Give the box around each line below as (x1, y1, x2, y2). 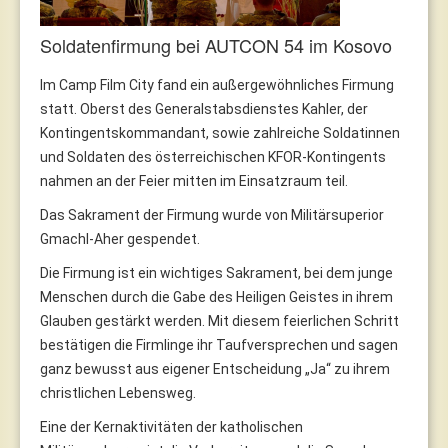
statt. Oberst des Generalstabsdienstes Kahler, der (40, 100, 368, 117)
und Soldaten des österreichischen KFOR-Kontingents (40, 148, 386, 165)
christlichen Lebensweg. (40, 384, 196, 401)
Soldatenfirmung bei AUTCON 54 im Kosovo (40, 31, 392, 58)
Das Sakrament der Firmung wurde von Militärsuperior (40, 206, 384, 223)
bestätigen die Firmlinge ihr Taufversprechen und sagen (40, 336, 398, 353)
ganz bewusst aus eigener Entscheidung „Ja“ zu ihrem (40, 360, 390, 377)
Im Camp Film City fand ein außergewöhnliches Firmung (40, 76, 394, 93)
